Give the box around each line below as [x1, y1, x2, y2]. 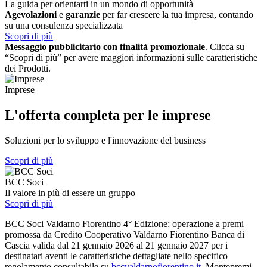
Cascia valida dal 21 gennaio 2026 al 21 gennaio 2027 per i [5, 240, 228, 250]
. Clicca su [205, 41, 244, 52]
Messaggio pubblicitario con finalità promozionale [5, 41, 205, 52]
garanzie [66, 9, 103, 20]
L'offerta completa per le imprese [5, 107, 211, 123]
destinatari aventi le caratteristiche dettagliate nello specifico [5, 250, 228, 261]
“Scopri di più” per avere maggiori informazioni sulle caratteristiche [5, 52, 257, 63]
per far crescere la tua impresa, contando [103, 9, 253, 20]
